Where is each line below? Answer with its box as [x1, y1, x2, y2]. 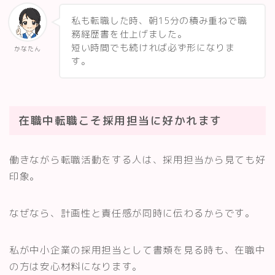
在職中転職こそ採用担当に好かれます [18, 112, 222, 128]
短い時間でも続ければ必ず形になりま [71, 41, 235, 55]
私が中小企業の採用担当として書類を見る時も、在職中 [9, 242, 266, 257]
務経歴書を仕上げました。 [71, 28, 187, 41]
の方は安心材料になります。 [9, 259, 143, 273]
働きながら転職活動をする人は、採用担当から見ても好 [9, 152, 266, 166]
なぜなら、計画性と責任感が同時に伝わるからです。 [9, 206, 255, 220]
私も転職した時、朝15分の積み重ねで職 [71, 14, 247, 28]
